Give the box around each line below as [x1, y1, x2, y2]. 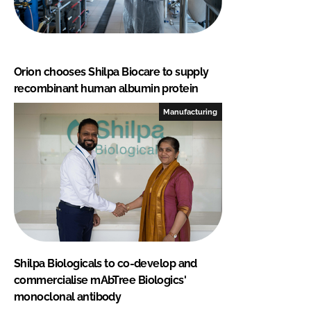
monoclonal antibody [14, 289, 121, 303]
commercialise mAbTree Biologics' [14, 273, 187, 287]
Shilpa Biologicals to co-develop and [14, 256, 197, 270]
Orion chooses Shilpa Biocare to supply [14, 65, 209, 78]
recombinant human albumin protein [14, 81, 199, 95]
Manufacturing [163, 107, 218, 116]
